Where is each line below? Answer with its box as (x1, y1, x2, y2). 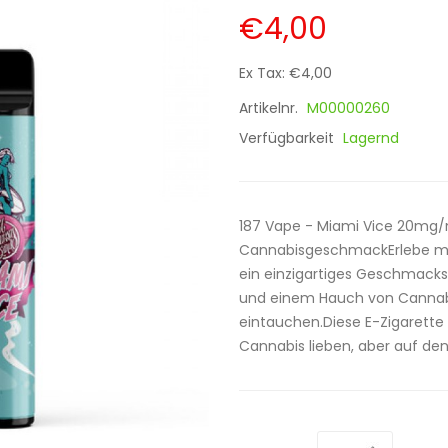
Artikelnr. (239, 98, 302, 118)
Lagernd (343, 128, 399, 148)
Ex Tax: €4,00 (239, 63, 332, 83)
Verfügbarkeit (239, 128, 338, 148)
